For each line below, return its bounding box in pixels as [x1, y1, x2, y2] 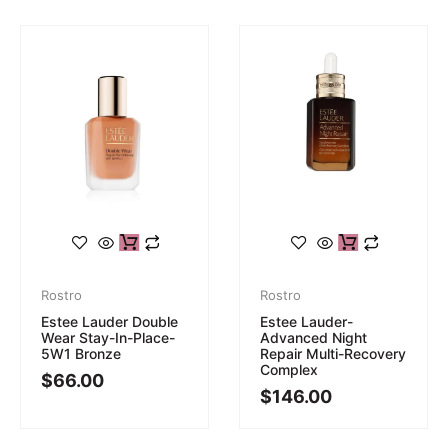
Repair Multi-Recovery [260, 344, 406, 362]
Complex [260, 360, 318, 378]
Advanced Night [260, 328, 367, 346]
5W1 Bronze [41, 344, 121, 362]
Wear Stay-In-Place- [41, 328, 175, 346]
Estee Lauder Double [41, 312, 178, 330]
